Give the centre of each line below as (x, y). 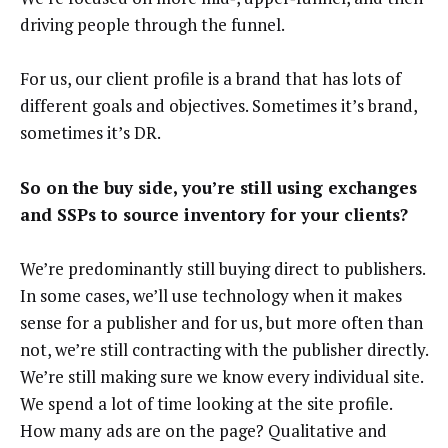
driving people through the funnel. (152, 24)
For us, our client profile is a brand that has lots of (210, 79)
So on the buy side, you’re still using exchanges (218, 187)
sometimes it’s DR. (90, 133)
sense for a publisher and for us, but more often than (221, 323)
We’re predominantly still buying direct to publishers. (222, 269)
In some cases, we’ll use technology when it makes (211, 296)
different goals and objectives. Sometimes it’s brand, (218, 106)
